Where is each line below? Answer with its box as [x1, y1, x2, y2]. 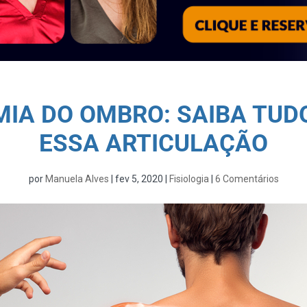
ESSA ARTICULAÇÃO [39, 129, 268, 158]
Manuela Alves [45, 173, 109, 184]
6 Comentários [214, 173, 279, 184]
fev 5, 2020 [114, 173, 163, 184]
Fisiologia [169, 173, 209, 184]
